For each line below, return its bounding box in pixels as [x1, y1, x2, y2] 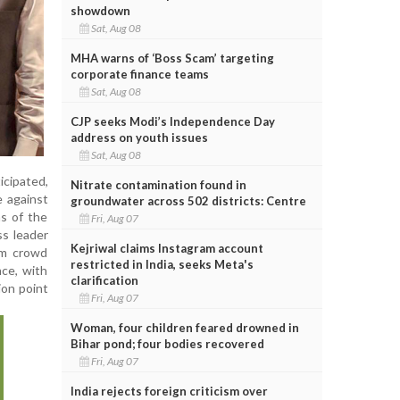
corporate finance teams [70, 66, 209, 81]
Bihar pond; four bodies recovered [70, 336, 264, 351]
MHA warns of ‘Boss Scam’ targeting [70, 50, 274, 65]
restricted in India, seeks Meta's [70, 256, 254, 271]
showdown [70, 3, 130, 18]
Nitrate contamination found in [70, 177, 246, 192]
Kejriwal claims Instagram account [70, 240, 263, 255]
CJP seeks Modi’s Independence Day [70, 113, 275, 129]
